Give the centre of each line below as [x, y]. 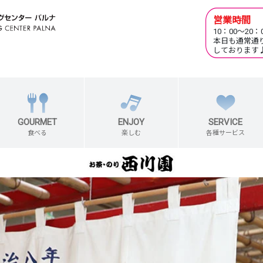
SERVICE [225, 122]
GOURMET [37, 122]
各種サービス [225, 133]
